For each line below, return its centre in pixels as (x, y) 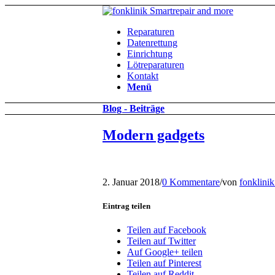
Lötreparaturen (156, 65)
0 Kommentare (191, 182)
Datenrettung (152, 43)
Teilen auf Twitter (161, 241)
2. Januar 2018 (131, 182)
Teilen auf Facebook (167, 230)
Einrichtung (150, 54)
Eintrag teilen (126, 206)
